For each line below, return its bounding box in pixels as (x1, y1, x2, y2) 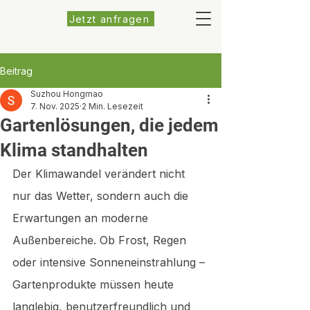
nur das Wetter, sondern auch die (12, 189, 192, 203)
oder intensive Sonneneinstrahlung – (12, 255, 208, 269)
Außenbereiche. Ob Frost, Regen (12, 233, 190, 247)
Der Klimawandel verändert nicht (12, 167, 188, 181)
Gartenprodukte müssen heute (12, 277, 177, 291)
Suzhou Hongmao (30, 89, 103, 99)
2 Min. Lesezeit (82, 101, 143, 111)
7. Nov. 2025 (30, 101, 80, 111)
